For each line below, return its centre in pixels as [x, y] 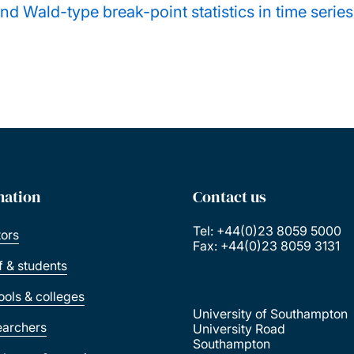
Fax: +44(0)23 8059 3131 [268, 245]
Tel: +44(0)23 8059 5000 [269, 230]
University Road [241, 328]
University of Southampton [272, 313]
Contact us [230, 196]
